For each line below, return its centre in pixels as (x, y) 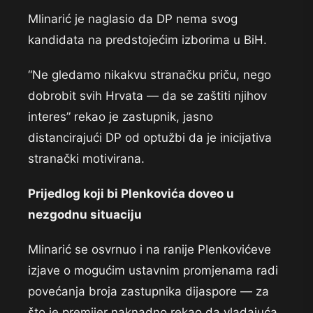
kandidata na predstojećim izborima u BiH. (147, 40)
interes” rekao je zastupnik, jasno (121, 117)
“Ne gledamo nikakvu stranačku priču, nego (150, 75)
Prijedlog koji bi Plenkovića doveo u (131, 194)
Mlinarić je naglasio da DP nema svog (133, 19)
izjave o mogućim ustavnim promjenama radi (153, 271)
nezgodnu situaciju (85, 215)
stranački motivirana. (86, 159)
